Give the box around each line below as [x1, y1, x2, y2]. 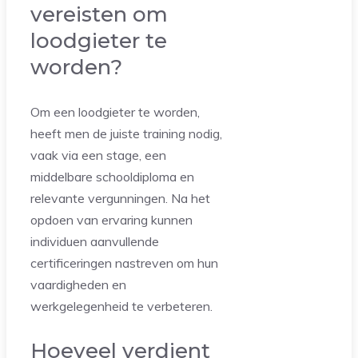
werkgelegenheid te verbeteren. [30, 297, 213, 314]
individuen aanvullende [30, 233, 159, 249]
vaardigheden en [30, 276, 126, 292]
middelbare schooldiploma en [30, 168, 194, 185]
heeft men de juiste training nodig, [30, 125, 222, 141]
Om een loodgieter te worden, [30, 103, 200, 120]
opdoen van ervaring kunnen [30, 211, 193, 228]
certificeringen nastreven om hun [30, 254, 218, 271]
